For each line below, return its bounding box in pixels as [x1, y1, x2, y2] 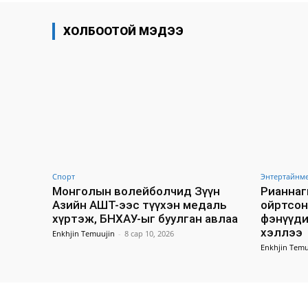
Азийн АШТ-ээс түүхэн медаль [52, 197, 227, 212]
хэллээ [261, 225, 302, 239]
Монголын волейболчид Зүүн [52, 184, 220, 198]
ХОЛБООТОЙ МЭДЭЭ [63, 24, 184, 38]
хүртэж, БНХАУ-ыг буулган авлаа [52, 211, 238, 225]
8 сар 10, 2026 [124, 228, 174, 239]
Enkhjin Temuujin [52, 228, 115, 239]
